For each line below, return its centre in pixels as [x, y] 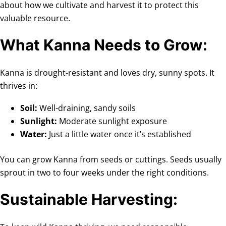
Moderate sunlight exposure [112, 121]
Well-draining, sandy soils [87, 108]
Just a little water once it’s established [119, 134]
